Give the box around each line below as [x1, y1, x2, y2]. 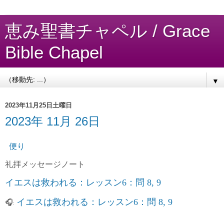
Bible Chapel [5, 43, 103, 62]
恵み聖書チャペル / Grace [5, 21, 210, 40]
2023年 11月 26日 [5, 114, 100, 128]
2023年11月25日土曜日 [5, 101, 72, 109]
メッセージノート [21, 159, 85, 168]
